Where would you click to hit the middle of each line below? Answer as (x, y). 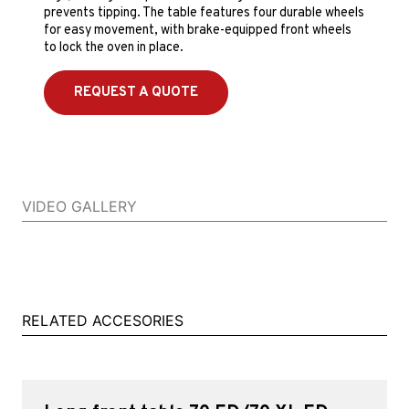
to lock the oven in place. (114, 48)
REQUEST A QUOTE (136, 92)
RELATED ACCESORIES (103, 320)
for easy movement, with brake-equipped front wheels (198, 31)
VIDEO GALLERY (79, 206)
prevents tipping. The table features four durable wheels (204, 14)
